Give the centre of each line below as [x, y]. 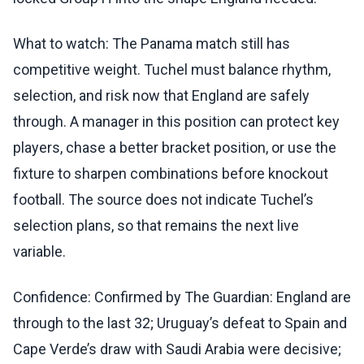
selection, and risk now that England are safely [161, 96]
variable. [39, 252]
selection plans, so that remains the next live [156, 226]
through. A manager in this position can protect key [176, 122]
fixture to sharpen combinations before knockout [171, 174]
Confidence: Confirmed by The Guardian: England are [182, 297]
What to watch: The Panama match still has [152, 44]
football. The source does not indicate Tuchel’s [163, 200]
